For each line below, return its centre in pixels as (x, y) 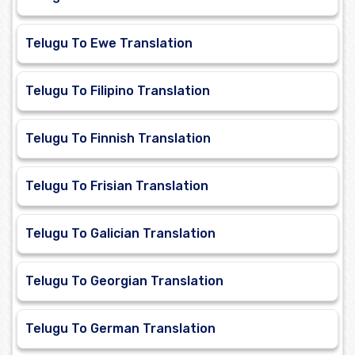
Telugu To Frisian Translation (117, 186)
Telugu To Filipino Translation (118, 91)
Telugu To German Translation (120, 329)
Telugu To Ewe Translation (109, 44)
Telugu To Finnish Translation (118, 139)
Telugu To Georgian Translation (124, 281)
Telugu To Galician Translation (120, 234)
